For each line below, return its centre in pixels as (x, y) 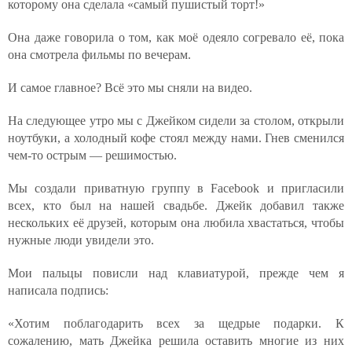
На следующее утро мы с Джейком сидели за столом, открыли (176, 121)
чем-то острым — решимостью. (92, 155)
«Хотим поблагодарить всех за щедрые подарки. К (176, 323)
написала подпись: (58, 290)
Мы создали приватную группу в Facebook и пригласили (176, 188)
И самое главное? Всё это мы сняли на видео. (130, 88)
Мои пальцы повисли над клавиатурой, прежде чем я (176, 273)
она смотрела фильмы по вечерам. (99, 55)
